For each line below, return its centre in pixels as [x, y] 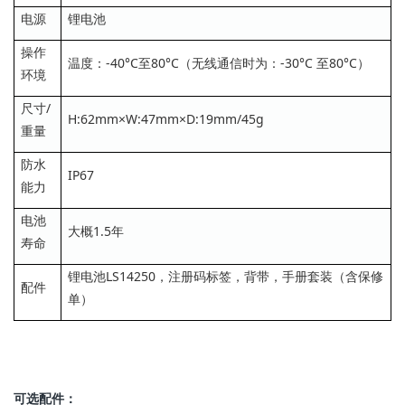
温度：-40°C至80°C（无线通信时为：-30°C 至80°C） [219, 63]
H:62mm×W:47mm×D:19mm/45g [166, 119]
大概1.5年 [96, 231]
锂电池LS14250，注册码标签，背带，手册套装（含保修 [226, 277]
